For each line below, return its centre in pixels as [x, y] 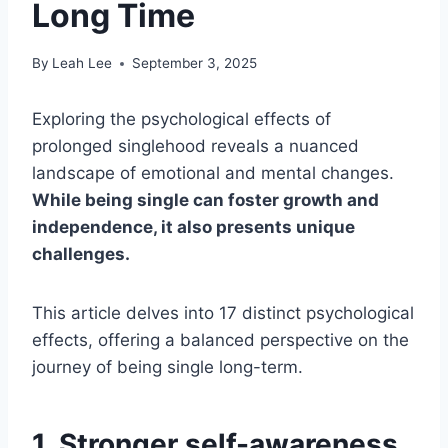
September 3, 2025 [195, 63]
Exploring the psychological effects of [181, 119]
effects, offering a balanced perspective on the [220, 340]
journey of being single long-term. [167, 367]
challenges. [81, 254]
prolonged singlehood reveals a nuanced [195, 146]
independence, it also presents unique [193, 227]
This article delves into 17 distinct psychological [223, 313]
